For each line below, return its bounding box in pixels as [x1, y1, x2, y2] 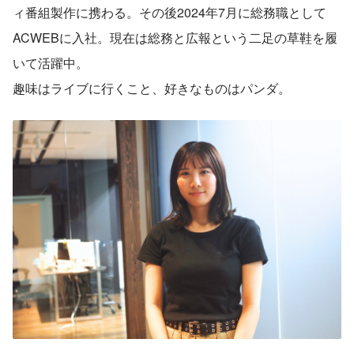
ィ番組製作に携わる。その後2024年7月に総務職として [13, 2, 326, 21]
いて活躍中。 [13, 53, 88, 72]
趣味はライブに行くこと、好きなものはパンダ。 [13, 78, 291, 97]
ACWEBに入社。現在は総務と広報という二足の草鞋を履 [13, 28, 337, 47]
